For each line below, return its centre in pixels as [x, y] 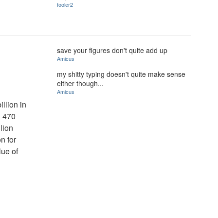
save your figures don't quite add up [112, 50]
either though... [80, 83]
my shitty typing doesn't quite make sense [121, 74]
